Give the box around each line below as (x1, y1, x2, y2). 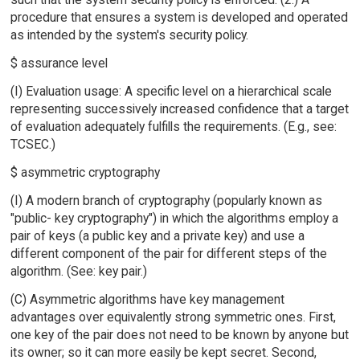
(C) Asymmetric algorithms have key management (10, 291, 284, 307)
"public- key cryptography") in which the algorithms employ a (10, 210, 338, 226)
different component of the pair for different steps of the (10, 245, 327, 261)
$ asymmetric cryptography (10, 164, 160, 180)
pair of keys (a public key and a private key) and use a (10, 227, 305, 243)
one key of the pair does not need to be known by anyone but (10, 326, 349, 342)
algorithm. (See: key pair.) (10, 263, 147, 279)
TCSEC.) (10, 137, 55, 153)
